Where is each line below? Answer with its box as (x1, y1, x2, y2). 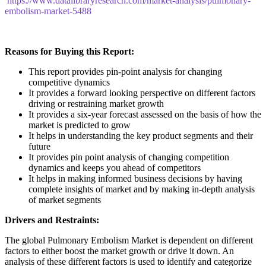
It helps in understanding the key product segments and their (28, 130, 253, 141)
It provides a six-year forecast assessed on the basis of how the (28, 109, 261, 119)
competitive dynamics (28, 77, 110, 87)
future (28, 141, 50, 151)
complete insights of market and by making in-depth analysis (28, 183, 255, 194)
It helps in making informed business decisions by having (28, 173, 242, 183)
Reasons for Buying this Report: (5, 46, 134, 56)
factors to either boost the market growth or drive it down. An (5, 245, 234, 256)
